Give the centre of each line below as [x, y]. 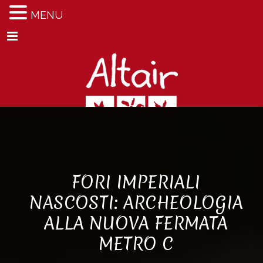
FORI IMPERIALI [136, 182]
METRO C [136, 244]
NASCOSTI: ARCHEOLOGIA [136, 203]
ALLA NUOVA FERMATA [136, 223]
